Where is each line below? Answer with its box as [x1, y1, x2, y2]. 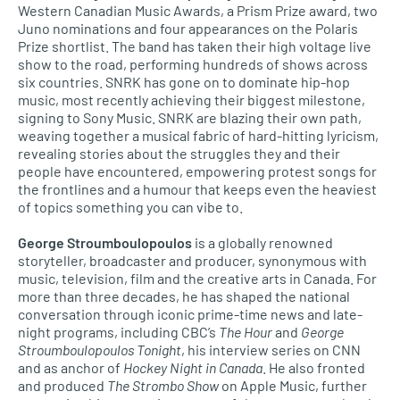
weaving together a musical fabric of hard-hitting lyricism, [18, 127, 379, 144]
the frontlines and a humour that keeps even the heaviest [18, 180, 377, 197]
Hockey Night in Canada [123, 359, 262, 376]
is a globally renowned [192, 234, 333, 251]
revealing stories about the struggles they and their [18, 145, 340, 162]
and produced [18, 377, 107, 394]
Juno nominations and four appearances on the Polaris [18, 20, 358, 37]
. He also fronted [262, 359, 365, 376]
